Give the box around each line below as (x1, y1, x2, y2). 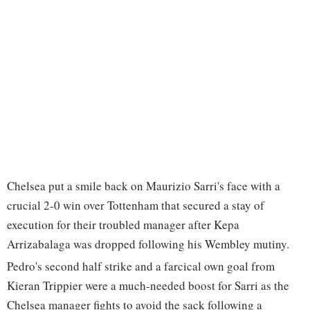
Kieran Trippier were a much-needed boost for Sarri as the (7, 277, 289, 294)
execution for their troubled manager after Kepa (7, 217, 239, 233)
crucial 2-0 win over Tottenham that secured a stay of (7, 197, 264, 214)
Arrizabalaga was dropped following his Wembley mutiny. (7, 236, 289, 253)
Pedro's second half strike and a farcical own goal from (7, 258, 275, 275)
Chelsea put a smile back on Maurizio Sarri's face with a (7, 178, 280, 194)
